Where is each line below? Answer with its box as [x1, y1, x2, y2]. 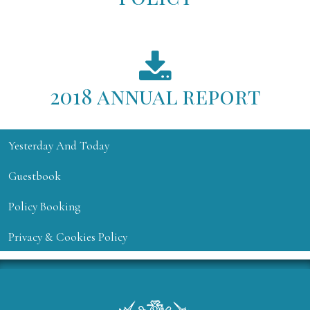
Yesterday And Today [8, 138, 109, 154]
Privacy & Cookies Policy [8, 230, 127, 245]
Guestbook [8, 169, 61, 184]
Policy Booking [8, 199, 80, 215]
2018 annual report [49, 82, 261, 111]
